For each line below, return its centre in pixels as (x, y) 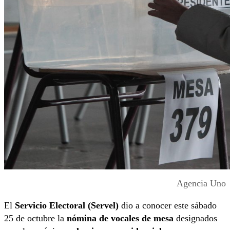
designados (195, 218)
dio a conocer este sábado (168, 205)
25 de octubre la (35, 218)
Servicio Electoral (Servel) (67, 205)
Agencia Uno (201, 183)
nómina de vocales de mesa (120, 218)
